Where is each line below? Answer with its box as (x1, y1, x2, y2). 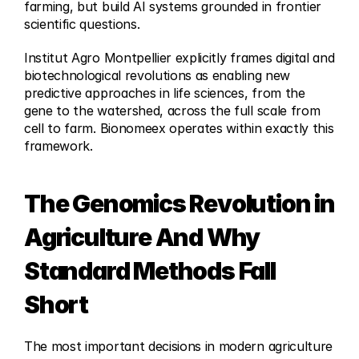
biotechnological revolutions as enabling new (24, 67, 290, 83)
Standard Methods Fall (24, 256, 276, 285)
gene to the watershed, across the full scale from (24, 103, 321, 119)
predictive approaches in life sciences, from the (24, 85, 305, 101)
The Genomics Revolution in (24, 189, 335, 218)
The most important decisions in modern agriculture (24, 338, 333, 354)
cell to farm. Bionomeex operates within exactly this (24, 120, 334, 136)
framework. (24, 138, 93, 154)
